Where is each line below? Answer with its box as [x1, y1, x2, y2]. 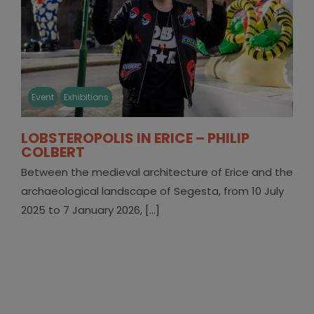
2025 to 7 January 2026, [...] [20, 202, 160, 217]
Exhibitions [63, 90, 109, 103]
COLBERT [20, 142, 85, 162]
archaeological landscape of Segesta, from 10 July [20, 183, 284, 198]
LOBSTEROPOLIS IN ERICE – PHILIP [20, 128, 250, 148]
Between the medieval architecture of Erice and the [20, 164, 293, 179]
